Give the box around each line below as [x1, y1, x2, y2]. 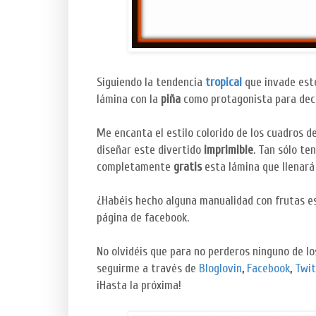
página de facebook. [97, 210, 189, 226]
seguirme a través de [97, 261, 199, 276]
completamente [97, 159, 174, 175]
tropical [205, 75, 242, 90]
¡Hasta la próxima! [97, 278, 181, 293]
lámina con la [97, 92, 161, 107]
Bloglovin [199, 261, 242, 276]
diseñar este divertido [97, 142, 204, 158]
